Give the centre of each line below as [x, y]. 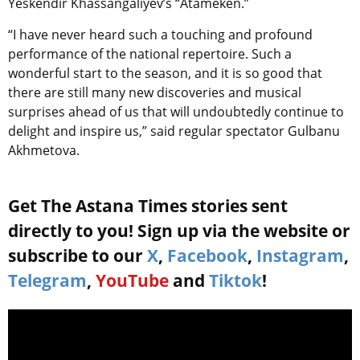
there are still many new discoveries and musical [155, 92]
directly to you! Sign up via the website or [179, 230]
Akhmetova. [44, 150]
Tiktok [235, 280]
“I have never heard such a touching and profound [160, 34]
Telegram [47, 280]
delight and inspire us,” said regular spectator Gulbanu [174, 131]
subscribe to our [78, 255]
